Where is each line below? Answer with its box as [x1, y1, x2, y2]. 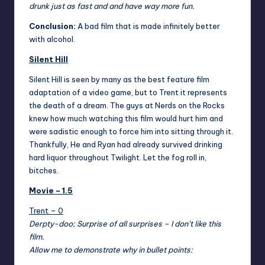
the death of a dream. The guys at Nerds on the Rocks [29, 101, 225, 111]
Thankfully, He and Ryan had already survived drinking [29, 140, 222, 150]
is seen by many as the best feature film [62, 75, 209, 85]
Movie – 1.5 [29, 186, 73, 196]
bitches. [29, 166, 59, 176]
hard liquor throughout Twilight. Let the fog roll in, [29, 153, 206, 163]
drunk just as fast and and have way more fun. [29, 1, 195, 11]
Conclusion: [29, 21, 76, 31]
